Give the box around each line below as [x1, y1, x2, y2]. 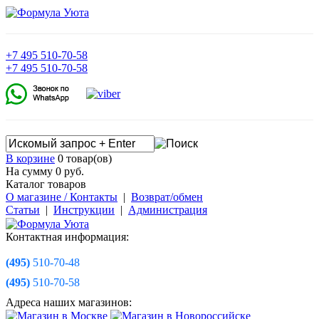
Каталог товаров [6, 178, 86, 191]
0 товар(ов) [55, 152, 112, 165]
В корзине [6, 152, 55, 165]
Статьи [6, 204, 40, 216]
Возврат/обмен [131, 191, 203, 204]
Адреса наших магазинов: [6, 296, 132, 308]
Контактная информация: [6, 230, 129, 243]
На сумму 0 [6, 165, 64, 178]
